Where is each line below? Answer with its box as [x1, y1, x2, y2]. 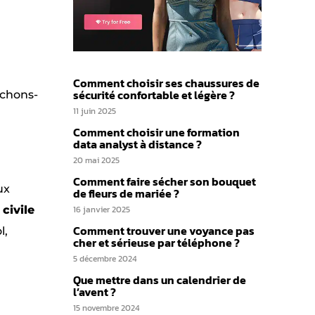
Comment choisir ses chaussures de [73, 75, 259, 91]
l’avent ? [73, 283, 116, 300]
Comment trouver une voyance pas [73, 222, 255, 239]
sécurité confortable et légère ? [73, 86, 235, 103]
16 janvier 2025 [73, 203, 130, 216]
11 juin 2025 [73, 105, 116, 117]
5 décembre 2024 [73, 252, 137, 265]
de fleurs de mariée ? [73, 185, 179, 202]
